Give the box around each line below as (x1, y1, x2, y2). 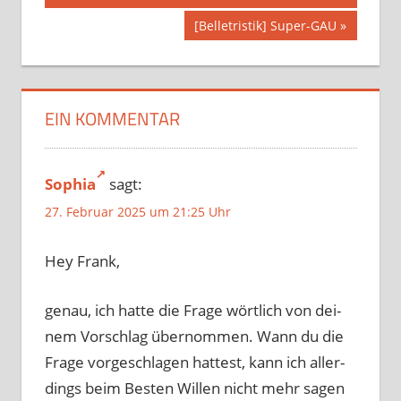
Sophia (44, 174, 96, 195)
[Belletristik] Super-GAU (194, 16, 337, 34)
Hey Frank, (44, 251, 120, 272)
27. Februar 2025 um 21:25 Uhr (44, 202, 231, 220)
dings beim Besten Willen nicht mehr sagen (44, 377, 345, 398)
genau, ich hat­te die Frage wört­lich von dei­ (44, 299, 341, 320)
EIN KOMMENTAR (44, 104, 180, 132)
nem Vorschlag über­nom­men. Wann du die (44, 325, 344, 346)
